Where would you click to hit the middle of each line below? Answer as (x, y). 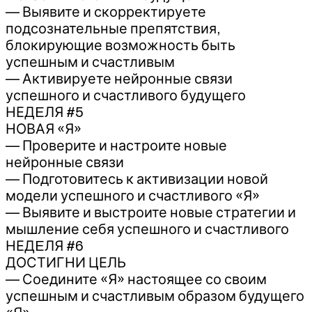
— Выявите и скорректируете (106, 11)
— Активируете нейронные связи (119, 78)
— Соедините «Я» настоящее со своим (136, 279)
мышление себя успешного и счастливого (147, 229)
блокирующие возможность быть (120, 45)
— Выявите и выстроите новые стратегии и (151, 212)
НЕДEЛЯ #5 (45, 112)
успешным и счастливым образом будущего (155, 296)
